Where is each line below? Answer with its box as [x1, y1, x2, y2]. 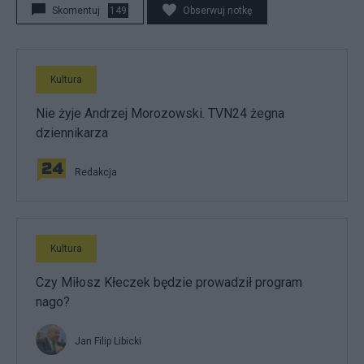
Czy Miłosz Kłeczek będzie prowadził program [36, 275, 302, 290]
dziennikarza [36, 125, 108, 141]
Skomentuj [52, 5, 100, 16]
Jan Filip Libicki [75, 336, 141, 347]
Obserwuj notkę [183, 5, 252, 16]
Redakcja [75, 167, 117, 178]
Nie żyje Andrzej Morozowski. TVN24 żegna [36, 106, 284, 121]
